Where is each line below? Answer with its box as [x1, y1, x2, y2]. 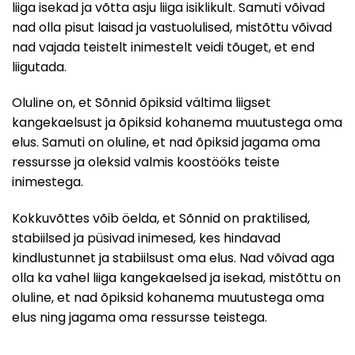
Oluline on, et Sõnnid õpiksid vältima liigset [12, 94, 271, 113]
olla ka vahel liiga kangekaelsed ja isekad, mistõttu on [12, 269, 341, 288]
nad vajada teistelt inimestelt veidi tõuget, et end [12, 37, 315, 56]
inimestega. [12, 173, 83, 192]
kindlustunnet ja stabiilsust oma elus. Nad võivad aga [12, 249, 334, 268]
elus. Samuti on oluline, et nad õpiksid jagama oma [12, 133, 320, 152]
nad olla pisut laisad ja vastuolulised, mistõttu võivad [12, 17, 332, 36]
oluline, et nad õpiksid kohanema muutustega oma [12, 288, 324, 307]
